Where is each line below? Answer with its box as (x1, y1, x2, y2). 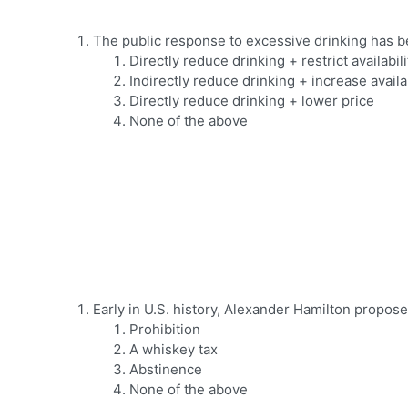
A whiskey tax (129, 341, 218, 359)
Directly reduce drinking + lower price (129, 92, 374, 110)
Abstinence (129, 361, 202, 379)
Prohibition (129, 321, 200, 339)
